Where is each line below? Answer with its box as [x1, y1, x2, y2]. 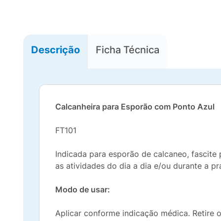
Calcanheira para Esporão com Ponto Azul [55, 102, 215, 111]
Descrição [31, 43, 80, 56]
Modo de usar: [55, 184, 110, 194]
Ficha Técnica [96, 43, 159, 56]
